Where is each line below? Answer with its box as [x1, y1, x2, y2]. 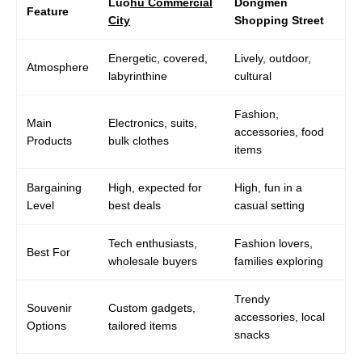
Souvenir [27, 301, 72, 315]
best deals [108, 199, 161, 213]
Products [27, 134, 72, 148]
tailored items [108, 319, 177, 333]
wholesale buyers [108, 255, 197, 268]
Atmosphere [27, 61, 89, 74]
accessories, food [234, 125, 324, 139]
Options [27, 319, 66, 333]
